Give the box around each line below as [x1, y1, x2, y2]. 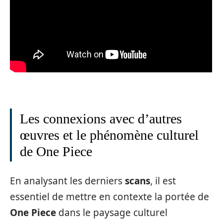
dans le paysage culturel [56, 206, 167, 219]
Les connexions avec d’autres [20, 111, 182, 126]
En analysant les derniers [10, 174, 125, 187]
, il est [150, 174, 176, 187]
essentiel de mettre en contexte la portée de [10, 190, 209, 203]
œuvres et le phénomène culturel [20, 127, 199, 143]
